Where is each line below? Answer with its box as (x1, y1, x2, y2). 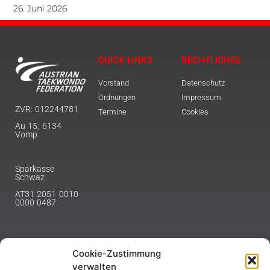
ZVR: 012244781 (15, 104, 79, 114)
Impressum (181, 93, 221, 102)
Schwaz (15, 172, 45, 182)
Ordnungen (98, 93, 136, 102)
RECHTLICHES (181, 55, 240, 66)
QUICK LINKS (98, 55, 152, 66)
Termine (98, 107, 127, 117)
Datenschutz (181, 78, 225, 88)
